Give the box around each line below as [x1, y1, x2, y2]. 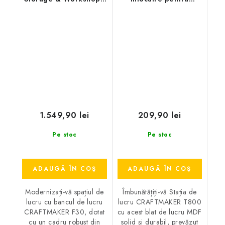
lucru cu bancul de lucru [26, 196, 103, 207]
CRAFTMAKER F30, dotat [24, 206, 105, 217]
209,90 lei [138, 109, 181, 121]
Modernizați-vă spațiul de [25, 186, 104, 197]
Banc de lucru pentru [27, 5, 102, 15]
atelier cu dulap [36, 16, 93, 26]
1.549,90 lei [39, 109, 89, 121]
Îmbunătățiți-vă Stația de [123, 186, 197, 197]
